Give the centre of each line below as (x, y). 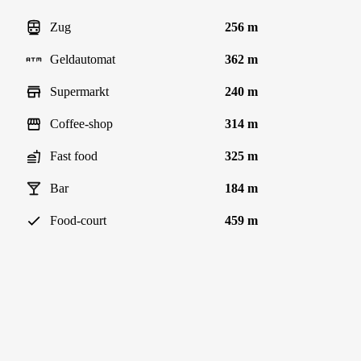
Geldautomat (83, 59)
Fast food (74, 156)
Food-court (78, 220)
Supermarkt (79, 91)
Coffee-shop (81, 124)
